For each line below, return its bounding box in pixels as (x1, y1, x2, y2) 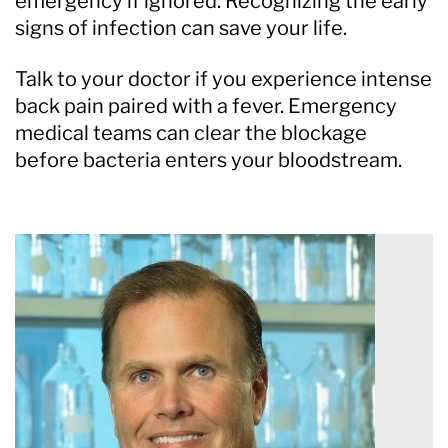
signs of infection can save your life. (15, 15, 347, 40)
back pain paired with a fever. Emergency (15, 93, 397, 118)
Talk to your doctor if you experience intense (15, 66, 432, 91)
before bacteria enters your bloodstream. (15, 147, 402, 172)
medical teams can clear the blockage (15, 120, 367, 145)
